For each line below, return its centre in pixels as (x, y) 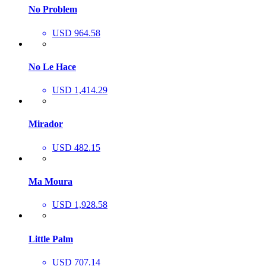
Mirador (46, 124)
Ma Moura (50, 181)
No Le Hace (52, 66)
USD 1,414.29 (80, 90)
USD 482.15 (76, 147)
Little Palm (51, 239)
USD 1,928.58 (80, 205)
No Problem (53, 9)
